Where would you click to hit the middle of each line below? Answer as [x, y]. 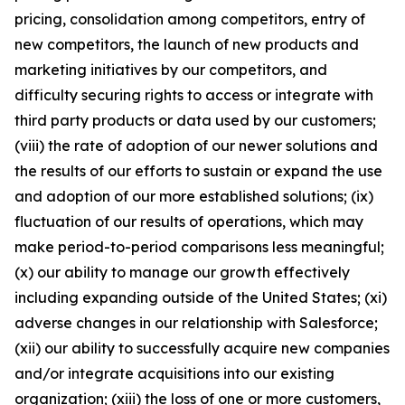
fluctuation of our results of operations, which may [189, 221]
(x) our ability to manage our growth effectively [182, 272]
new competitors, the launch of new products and [187, 44]
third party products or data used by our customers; [195, 120]
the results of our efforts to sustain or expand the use [198, 171]
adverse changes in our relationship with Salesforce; [196, 323]
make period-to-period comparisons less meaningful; [199, 247]
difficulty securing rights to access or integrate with [194, 95]
